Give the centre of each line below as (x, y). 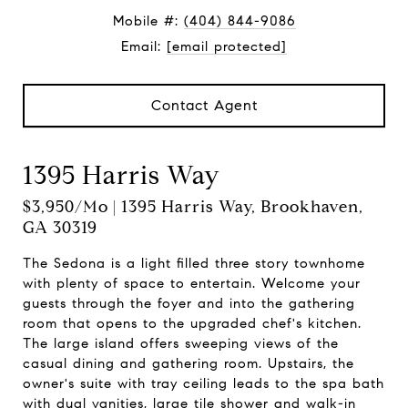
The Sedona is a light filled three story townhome (194, 263)
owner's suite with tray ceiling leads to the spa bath (204, 383)
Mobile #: (148, 21)
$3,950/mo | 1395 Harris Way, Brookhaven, (193, 207)
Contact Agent (204, 105)
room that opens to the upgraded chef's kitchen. (192, 323)
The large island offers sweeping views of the (181, 343)
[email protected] (227, 46)
